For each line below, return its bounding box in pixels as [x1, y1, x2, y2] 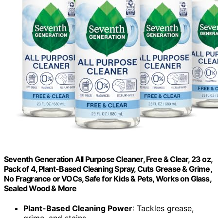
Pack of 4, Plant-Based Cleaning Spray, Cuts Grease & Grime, [4, 164, 212, 174]
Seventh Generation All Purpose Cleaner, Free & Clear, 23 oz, [4, 154, 213, 164]
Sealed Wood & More [4, 183, 77, 194]
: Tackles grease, [132, 203, 194, 214]
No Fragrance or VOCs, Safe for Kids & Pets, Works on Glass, [4, 174, 211, 184]
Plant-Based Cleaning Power [23, 203, 132, 214]
